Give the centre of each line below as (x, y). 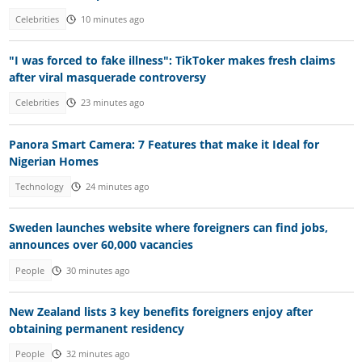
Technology (40, 186)
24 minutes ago (117, 186)
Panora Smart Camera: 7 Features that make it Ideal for (164, 144)
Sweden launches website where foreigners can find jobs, (168, 228)
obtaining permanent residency (96, 329)
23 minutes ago (112, 103)
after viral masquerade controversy (107, 78)
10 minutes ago (112, 19)
